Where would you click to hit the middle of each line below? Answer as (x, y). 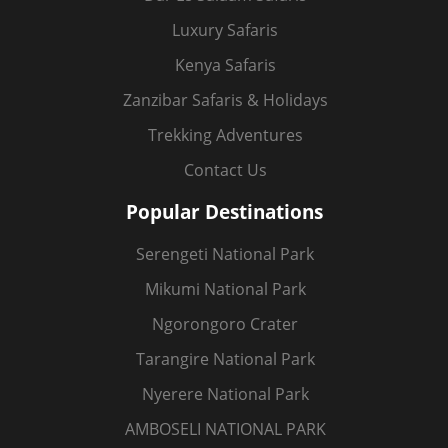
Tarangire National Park (225, 358)
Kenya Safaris (225, 64)
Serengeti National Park (225, 253)
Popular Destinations (224, 212)
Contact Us (225, 169)
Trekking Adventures (225, 134)
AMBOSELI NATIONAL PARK (225, 428)
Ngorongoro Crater (225, 323)
